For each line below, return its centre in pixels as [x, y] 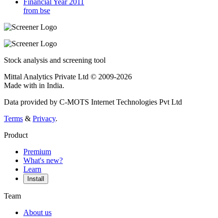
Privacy [44, 119]
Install [36, 179]
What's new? [43, 161]
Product [16, 135]
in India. [52, 86]
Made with [21, 86]
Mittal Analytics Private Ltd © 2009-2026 [68, 77]
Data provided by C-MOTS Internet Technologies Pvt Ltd [93, 102]
